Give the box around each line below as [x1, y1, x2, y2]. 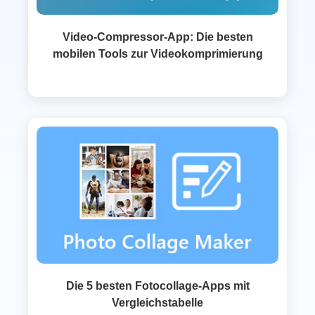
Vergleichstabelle [112, 297, 203, 309]
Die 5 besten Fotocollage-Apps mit [65, 280, 250, 292]
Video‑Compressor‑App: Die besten [62, 31, 253, 44]
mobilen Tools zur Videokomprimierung [52, 48, 263, 60]
